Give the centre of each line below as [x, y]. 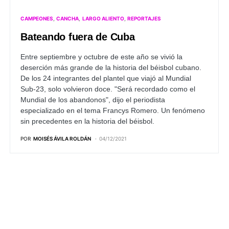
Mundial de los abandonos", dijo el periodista [93, 100]
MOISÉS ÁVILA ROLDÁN [62, 139]
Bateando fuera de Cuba [78, 37]
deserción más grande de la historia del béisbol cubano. [111, 68]
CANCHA [68, 19]
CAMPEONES [37, 19]
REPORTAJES [144, 19]
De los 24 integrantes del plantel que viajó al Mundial [106, 78]
